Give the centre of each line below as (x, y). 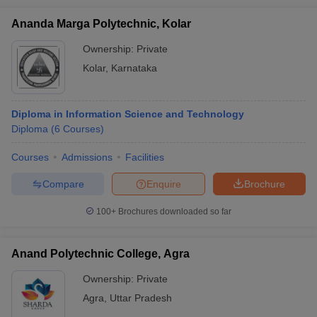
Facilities (145, 157)
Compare (63, 184)
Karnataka (134, 68)
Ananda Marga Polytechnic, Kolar (101, 24)
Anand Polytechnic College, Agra (100, 254)
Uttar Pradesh (141, 298)
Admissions (87, 157)
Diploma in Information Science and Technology (128, 114)
